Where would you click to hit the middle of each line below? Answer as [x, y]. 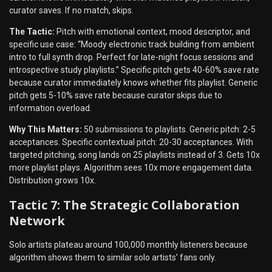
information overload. [50, 108]
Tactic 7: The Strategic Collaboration [124, 205]
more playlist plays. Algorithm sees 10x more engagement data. [131, 168]
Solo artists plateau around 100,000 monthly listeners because [128, 245]
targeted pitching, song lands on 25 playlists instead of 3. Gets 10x [134, 155]
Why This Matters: [46, 129]
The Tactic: [32, 32]
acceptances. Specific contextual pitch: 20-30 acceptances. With [131, 142]
